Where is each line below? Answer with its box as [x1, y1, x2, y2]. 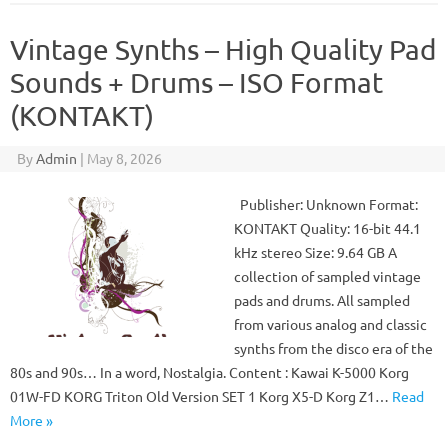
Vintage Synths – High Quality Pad [10, 33, 436, 66]
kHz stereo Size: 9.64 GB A [234, 243, 397, 261]
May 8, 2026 [86, 149, 162, 167]
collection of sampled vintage [234, 267, 421, 285]
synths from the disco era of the [234, 339, 433, 357]
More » [10, 411, 53, 429]
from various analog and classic [234, 315, 427, 333]
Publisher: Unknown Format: [234, 195, 418, 213]
